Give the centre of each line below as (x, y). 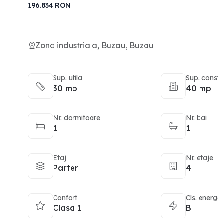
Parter (66, 168)
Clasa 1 (67, 208)
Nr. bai (197, 118)
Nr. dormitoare (77, 118)
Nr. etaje (200, 158)
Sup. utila (68, 78)
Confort (65, 198)
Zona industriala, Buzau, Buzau (95, 45)
